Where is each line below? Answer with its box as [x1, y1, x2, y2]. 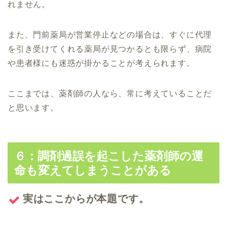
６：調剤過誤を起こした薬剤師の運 [14, 149, 203, 163]
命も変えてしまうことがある [14, 163, 171, 177]
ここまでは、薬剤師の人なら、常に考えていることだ [8, 89, 212, 98]
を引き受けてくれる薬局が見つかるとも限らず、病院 [8, 44, 212, 53]
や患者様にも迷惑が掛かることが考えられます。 [8, 58, 195, 67]
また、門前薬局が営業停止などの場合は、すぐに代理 [8, 30, 212, 39]
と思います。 [8, 103, 59, 112]
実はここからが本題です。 [22, 193, 149, 204]
